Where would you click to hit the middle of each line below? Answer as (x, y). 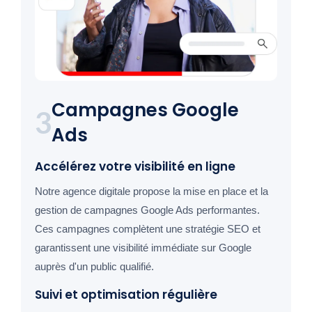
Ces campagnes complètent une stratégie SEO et (148, 229)
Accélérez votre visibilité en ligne (135, 167)
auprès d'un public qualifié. (94, 267)
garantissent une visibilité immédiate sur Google (143, 248)
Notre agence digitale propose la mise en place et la (151, 192)
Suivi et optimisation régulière (126, 295)
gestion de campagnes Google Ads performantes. (147, 210)
